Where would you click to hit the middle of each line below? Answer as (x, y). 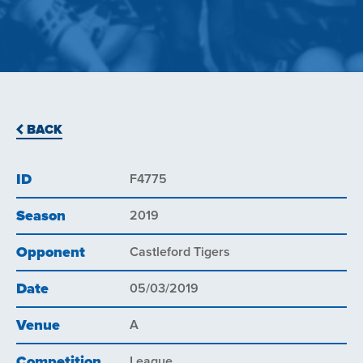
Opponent (51, 253)
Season (41, 216)
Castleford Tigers (180, 252)
